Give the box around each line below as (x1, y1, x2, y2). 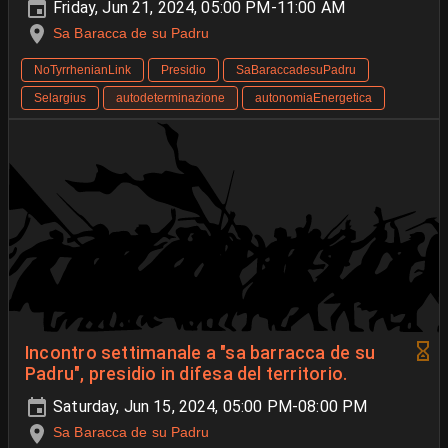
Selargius (34, 91, 86, 106)
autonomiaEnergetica (255, 91, 372, 106)
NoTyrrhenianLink (34, 63, 131, 78)
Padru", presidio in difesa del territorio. (25, 364, 348, 385)
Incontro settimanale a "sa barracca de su (25, 343, 376, 364)
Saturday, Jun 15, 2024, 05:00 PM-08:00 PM (49, 397, 368, 417)
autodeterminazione (116, 91, 225, 106)
